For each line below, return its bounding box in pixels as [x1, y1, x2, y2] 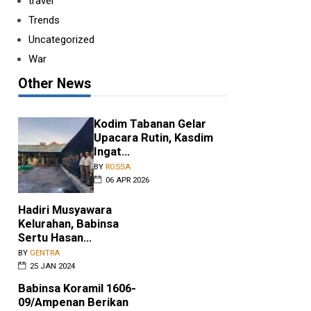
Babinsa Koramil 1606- [18, 282, 136, 296]
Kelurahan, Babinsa [18, 217, 119, 231]
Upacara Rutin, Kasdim [93, 131, 213, 145]
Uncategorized [28, 33, 94, 47]
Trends [28, 14, 60, 27]
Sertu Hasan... [18, 231, 92, 245]
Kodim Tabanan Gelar [93, 117, 206, 131]
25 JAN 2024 [30, 262, 75, 271]
